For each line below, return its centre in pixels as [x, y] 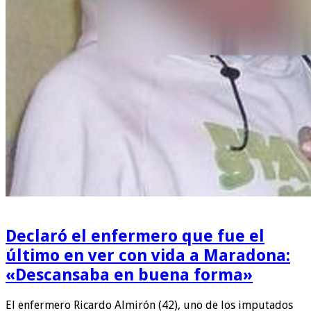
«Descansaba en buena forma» [129, 275]
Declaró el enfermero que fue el [135, 236]
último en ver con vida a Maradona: [148, 255]
